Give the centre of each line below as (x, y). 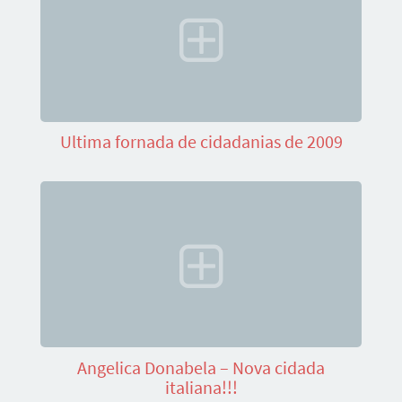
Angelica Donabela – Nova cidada (201, 367)
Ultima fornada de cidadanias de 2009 (201, 141)
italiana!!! (201, 387)
